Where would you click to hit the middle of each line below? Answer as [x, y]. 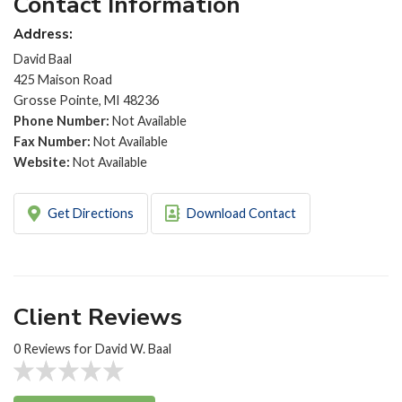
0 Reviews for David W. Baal [92, 348]
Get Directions [89, 214]
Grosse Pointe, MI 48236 [86, 100]
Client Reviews [98, 317]
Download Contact [240, 214]
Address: [43, 34]
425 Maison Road [63, 80]
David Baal [43, 59]
